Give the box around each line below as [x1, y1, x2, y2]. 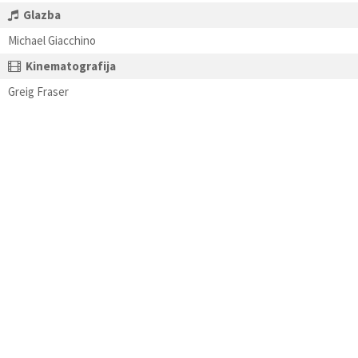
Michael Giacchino [8, 33, 96, 48]
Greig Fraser [8, 84, 69, 99]
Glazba [23, 7, 61, 22]
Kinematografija [26, 58, 116, 74]
